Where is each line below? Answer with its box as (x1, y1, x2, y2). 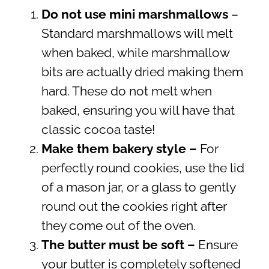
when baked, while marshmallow (41, 46, 229, 61)
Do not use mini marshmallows (41, 7, 228, 22)
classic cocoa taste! (41, 122, 155, 138)
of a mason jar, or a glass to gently (41, 180, 235, 195)
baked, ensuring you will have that (41, 103, 235, 118)
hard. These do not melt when (41, 84, 212, 99)
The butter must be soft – (41, 238, 198, 253)
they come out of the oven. (41, 219, 196, 234)
